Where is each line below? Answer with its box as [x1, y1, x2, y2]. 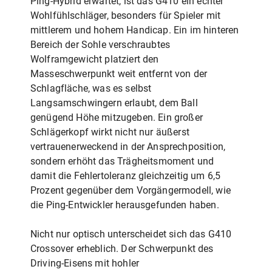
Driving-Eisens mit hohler [30, 257, 140, 269]
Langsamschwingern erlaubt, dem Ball [30, 97, 198, 109]
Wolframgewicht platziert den [30, 53, 159, 65]
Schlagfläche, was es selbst [30, 82, 152, 94]
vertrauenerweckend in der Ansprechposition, [30, 140, 226, 152]
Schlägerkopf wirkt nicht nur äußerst [30, 126, 189, 138]
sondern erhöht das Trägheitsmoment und [30, 155, 214, 167]
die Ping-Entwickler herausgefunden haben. [30, 199, 219, 211]
